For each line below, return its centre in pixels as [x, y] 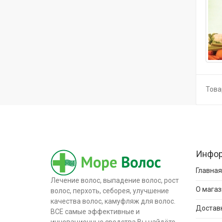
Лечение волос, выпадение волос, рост [115, 180]
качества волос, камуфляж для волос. [113, 201]
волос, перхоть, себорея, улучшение [110, 191]
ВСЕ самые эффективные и [95, 212]
